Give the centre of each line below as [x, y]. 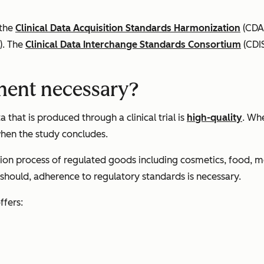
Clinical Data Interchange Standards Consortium [133, 45]
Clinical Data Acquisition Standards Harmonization [128, 28]
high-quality [214, 118]
